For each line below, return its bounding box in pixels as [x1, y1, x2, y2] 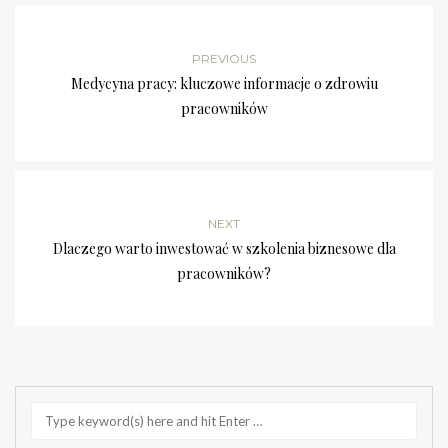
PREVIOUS [192, 51, 256, 67]
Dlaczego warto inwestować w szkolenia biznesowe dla [52, 239, 396, 259]
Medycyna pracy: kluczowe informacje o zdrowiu [70, 74, 378, 94]
